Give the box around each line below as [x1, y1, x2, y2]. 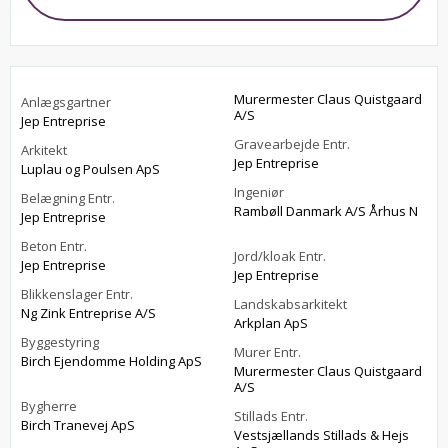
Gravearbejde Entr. [234, 135, 350, 153]
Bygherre [21, 397, 77, 415]
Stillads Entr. [234, 407, 308, 425]
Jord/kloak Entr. [234, 247, 326, 265]
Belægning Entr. [21, 189, 115, 207]
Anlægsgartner [21, 93, 111, 111]
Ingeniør [234, 183, 284, 201]
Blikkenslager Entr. [21, 285, 133, 303]
